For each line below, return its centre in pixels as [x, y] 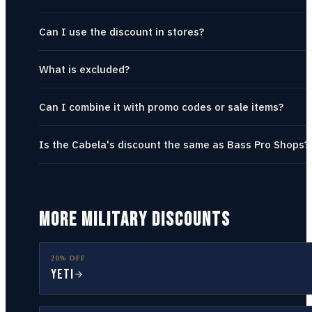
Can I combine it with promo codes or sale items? [161, 107]
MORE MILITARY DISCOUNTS [135, 220]
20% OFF [69, 258]
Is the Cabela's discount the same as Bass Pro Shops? [174, 145]
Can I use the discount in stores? [122, 32]
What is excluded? [84, 69]
